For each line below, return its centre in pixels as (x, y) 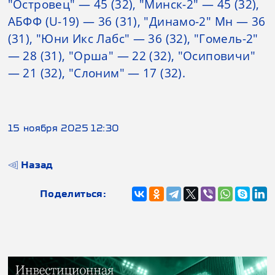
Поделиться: (73, 194)
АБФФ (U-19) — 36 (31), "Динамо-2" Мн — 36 (137, 21)
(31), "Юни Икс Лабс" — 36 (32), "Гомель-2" (133, 38)
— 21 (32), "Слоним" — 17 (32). (97, 73)
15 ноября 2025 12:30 (64, 128)
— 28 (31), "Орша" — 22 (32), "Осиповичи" (131, 56)
